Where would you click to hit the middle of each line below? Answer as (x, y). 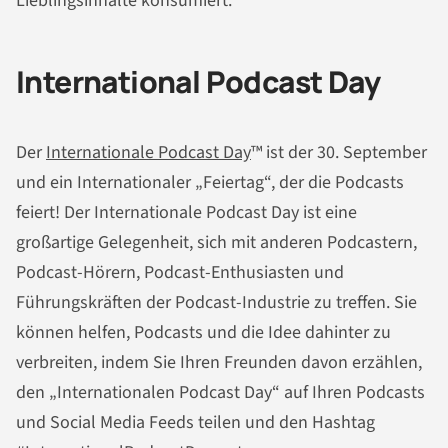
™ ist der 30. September (339, 152)
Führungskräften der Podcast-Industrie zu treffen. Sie (216, 302)
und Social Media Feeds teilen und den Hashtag (195, 422)
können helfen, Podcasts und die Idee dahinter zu (203, 332)
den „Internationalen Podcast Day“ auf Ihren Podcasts (220, 392)
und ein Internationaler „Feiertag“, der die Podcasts (210, 182)
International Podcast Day (198, 82)
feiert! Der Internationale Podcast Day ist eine (186, 212)
